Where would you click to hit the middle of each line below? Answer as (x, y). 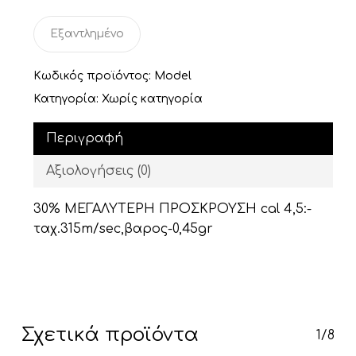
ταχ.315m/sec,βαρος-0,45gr (123, 228)
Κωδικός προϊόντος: (93, 75)
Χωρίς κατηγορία (152, 99)
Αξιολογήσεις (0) (98, 170)
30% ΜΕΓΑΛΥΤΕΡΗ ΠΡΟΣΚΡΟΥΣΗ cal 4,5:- (172, 209)
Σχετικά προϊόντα (110, 335)
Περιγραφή (84, 138)
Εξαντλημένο (87, 33)
